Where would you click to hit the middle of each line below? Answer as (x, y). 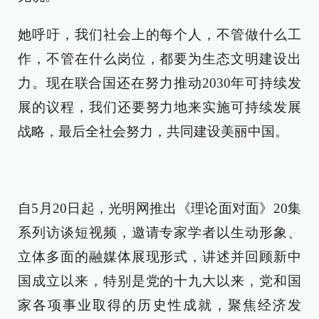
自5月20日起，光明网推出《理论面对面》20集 (159, 208)
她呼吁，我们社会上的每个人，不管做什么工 (159, 34)
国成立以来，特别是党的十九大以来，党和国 (159, 281)
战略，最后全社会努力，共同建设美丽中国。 (153, 131)
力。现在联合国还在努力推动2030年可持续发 (159, 83)
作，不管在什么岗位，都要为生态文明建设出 (159, 58)
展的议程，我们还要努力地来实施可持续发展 (159, 107)
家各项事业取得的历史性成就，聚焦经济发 (159, 305)
